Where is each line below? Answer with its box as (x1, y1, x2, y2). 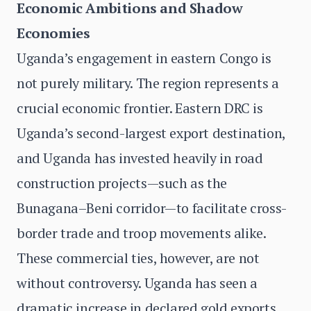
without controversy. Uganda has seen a (17, 274, 258, 292)
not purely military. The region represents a (17, 74, 279, 92)
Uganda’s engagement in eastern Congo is (17, 49, 271, 67)
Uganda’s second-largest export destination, (17, 124, 285, 142)
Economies (17, 24, 90, 42)
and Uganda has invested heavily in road (17, 149, 263, 167)
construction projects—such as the (17, 174, 227, 192)
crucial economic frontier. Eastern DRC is (17, 99, 263, 117)
